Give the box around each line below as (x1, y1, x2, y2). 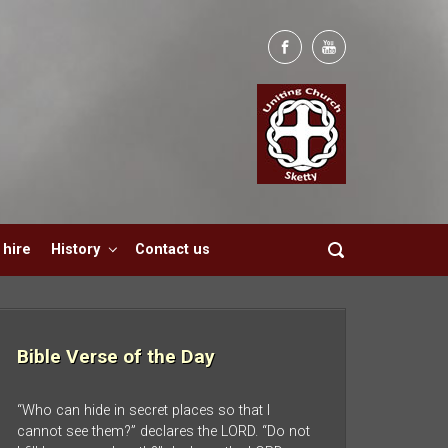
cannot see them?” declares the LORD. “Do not (17, 423, 310, 441)
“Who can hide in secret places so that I (17, 402, 270, 420)
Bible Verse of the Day (17, 344, 215, 368)
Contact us (135, 241, 211, 258)
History (50, 241, 100, 258)
